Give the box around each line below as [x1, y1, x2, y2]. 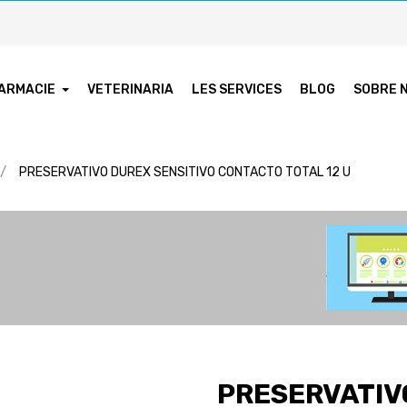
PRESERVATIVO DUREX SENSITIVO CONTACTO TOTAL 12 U [19, 164, 351, 180]
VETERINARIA [87, 81, 174, 97]
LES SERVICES [192, 81, 283, 97]
